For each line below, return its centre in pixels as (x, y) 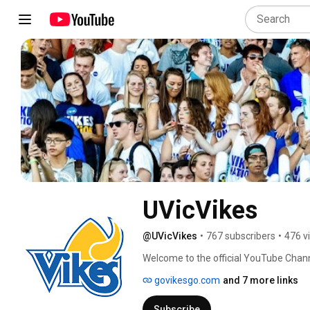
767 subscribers (241, 236)
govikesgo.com (186, 280)
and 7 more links (261, 280)
